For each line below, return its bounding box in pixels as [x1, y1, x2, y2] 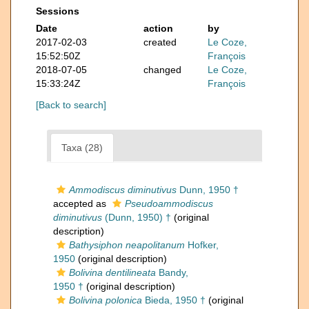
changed [143, 64, 181, 76]
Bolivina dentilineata [69, 267, 156, 279]
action [143, 23, 173, 34]
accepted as [53, 198, 109, 210]
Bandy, [156, 267, 188, 279]
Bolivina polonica [69, 295, 142, 306]
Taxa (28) [61, 142, 103, 154]
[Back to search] [36, 99, 106, 111]
